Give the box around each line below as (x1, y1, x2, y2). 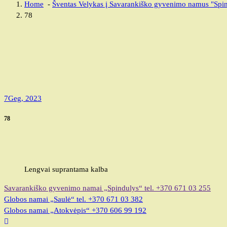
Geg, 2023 (8, 94, 42, 102)
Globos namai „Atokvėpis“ (4, 206, 90, 215)
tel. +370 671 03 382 (77, 195, 143, 204)
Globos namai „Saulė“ (4, 195, 74, 204)
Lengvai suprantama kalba (24, 165, 108, 174)
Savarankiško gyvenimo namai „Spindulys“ (4, 184, 142, 193)
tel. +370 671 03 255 (144, 184, 211, 193)
